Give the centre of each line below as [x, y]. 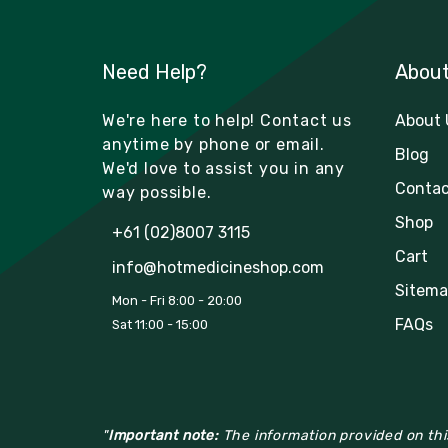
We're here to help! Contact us [227, 120]
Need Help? [154, 71]
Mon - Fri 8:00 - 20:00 [177, 300]
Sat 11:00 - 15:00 [160, 324]
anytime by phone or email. [213, 144]
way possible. [157, 192]
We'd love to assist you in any [224, 168]
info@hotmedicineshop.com [218, 267]
